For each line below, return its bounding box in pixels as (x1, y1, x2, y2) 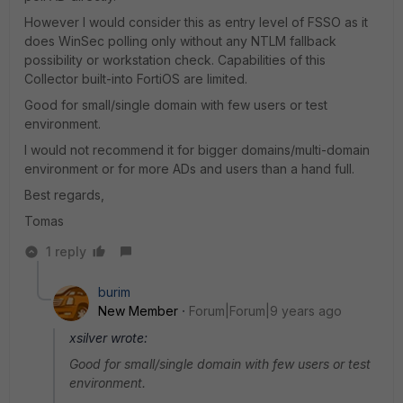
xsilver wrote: (69, 330, 148, 345)
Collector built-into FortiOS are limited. (24, 71, 247, 86)
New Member (98, 303, 178, 318)
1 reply (46, 244, 86, 259)
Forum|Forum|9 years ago (189, 303, 342, 318)
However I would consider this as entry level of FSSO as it (24, 14, 368, 30)
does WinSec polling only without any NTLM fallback (24, 33, 336, 49)
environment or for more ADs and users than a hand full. (24, 161, 354, 176)
